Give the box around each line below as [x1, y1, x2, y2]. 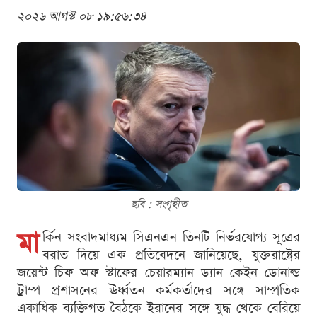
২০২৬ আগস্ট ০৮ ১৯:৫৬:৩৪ [17, 8, 146, 25]
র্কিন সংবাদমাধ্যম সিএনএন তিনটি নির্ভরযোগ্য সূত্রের [42, 229, 300, 247]
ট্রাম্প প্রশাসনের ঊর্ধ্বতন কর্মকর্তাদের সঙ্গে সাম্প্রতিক [17, 282, 300, 300]
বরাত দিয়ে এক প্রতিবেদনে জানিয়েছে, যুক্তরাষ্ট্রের [42, 246, 300, 265]
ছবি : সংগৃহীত [130, 197, 187, 212]
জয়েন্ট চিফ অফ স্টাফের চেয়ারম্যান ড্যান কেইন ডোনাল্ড [17, 264, 300, 282]
